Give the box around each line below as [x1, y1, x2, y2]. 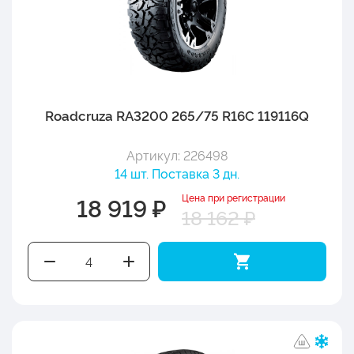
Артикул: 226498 [126, 145, 228, 164]
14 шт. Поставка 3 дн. [115, 164, 239, 182]
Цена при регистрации [182, 190, 285, 204]
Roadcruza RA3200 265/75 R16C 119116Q [45, 105, 309, 124]
